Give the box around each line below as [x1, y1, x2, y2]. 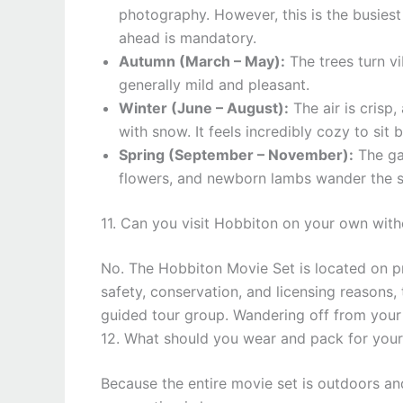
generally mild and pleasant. [119, 76, 309, 94]
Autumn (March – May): [119, 52, 285, 70]
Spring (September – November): [119, 146, 354, 164]
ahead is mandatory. [119, 29, 256, 47]
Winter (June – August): [119, 99, 289, 117]
